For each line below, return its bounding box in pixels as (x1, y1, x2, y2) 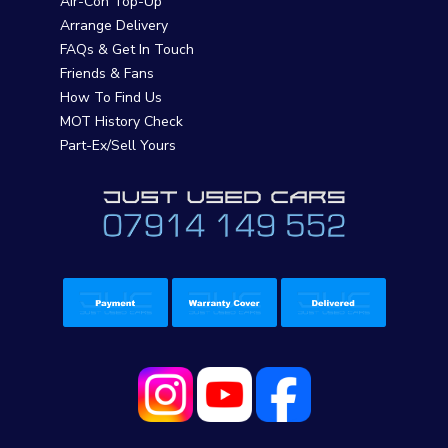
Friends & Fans (60, 63, 154, 83)
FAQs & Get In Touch (60, 39, 194, 59)
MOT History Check (60, 111, 183, 131)
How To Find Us (60, 87, 162, 107)
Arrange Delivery (60, 15, 168, 35)
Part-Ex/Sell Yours (60, 135, 176, 155)
